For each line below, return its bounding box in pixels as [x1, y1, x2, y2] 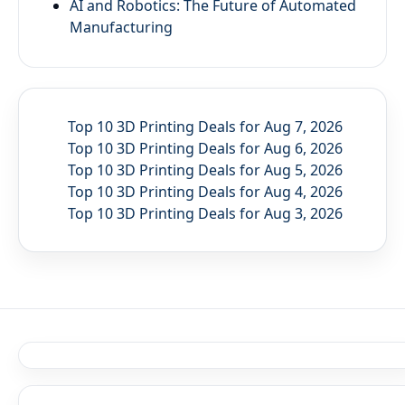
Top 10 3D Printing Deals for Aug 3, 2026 [68, 202, 343, 223]
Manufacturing [70, 16, 173, 37]
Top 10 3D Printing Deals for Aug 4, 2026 [68, 181, 343, 202]
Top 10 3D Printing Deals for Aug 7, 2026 [68, 116, 343, 137]
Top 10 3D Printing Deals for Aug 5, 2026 [68, 159, 343, 180]
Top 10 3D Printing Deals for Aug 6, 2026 [68, 137, 343, 158]
